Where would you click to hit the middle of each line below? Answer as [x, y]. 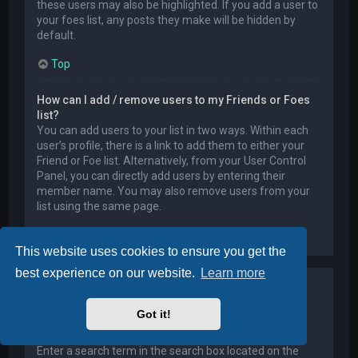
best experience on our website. [107, 273]
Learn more [233, 273]
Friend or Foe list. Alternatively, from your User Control [172, 160]
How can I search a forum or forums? [135, 336]
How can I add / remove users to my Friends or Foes [174, 99]
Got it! [153, 314]
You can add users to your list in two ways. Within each [173, 130]
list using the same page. [99, 206]
